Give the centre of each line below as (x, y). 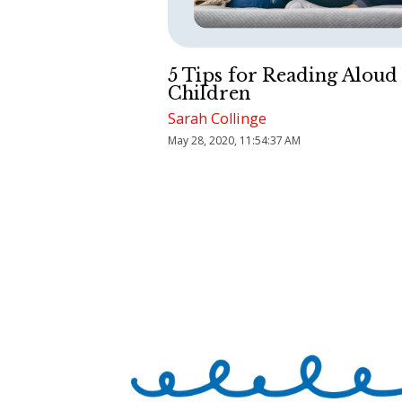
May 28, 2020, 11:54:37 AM (235, 141)
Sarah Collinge (218, 119)
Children (210, 94)
